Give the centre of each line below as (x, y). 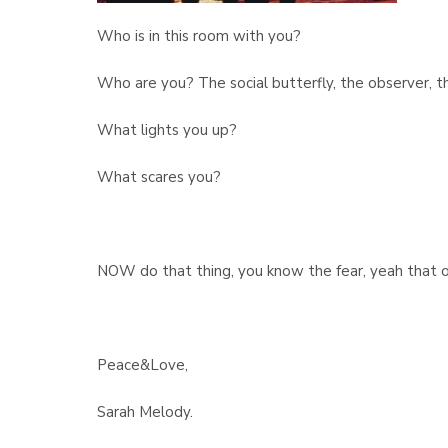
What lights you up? (167, 130)
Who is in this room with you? (199, 36)
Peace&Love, (142, 365)
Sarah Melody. (145, 412)
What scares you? (159, 177)
